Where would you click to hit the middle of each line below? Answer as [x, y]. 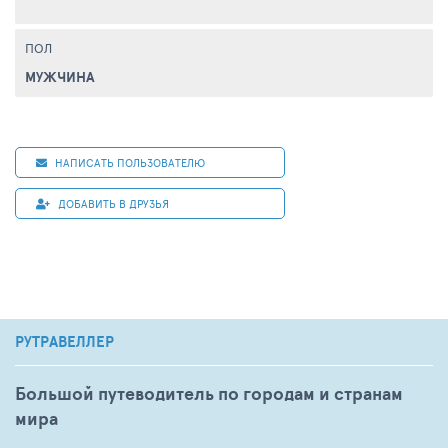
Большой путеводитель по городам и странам [209, 393]
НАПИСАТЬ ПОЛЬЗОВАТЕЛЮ [128, 162]
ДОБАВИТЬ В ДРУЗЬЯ [113, 203]
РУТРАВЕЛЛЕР [64, 341]
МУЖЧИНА [60, 76]
